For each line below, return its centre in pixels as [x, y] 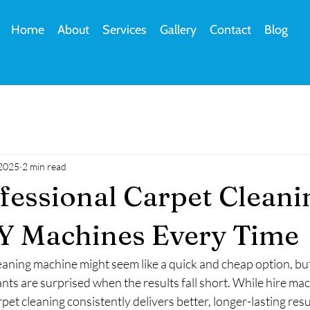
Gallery [178, 30]
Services [125, 30]
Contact [230, 30]
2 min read [44, 166]
